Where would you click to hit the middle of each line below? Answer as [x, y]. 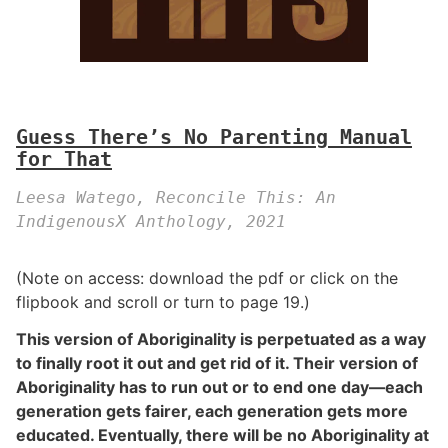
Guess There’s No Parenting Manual [214, 137]
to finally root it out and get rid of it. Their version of [217, 363]
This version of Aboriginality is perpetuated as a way [221, 339]
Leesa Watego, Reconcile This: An [176, 198]
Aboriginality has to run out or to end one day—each [219, 387]
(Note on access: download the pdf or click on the [207, 278]
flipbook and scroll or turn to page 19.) [163, 302]
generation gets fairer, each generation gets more [212, 411]
